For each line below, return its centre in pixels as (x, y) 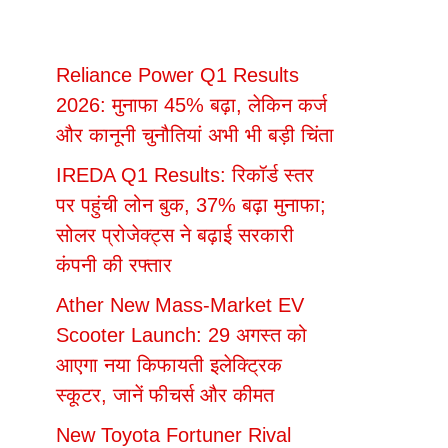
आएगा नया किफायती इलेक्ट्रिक (169, 364)
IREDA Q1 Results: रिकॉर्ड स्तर (185, 174)
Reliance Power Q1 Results (177, 74)
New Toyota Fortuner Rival (173, 434)
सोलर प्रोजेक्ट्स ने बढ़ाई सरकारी (175, 234)
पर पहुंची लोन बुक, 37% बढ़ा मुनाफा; (191, 204)
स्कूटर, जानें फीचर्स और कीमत (165, 394)
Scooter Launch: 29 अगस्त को (181, 334)
